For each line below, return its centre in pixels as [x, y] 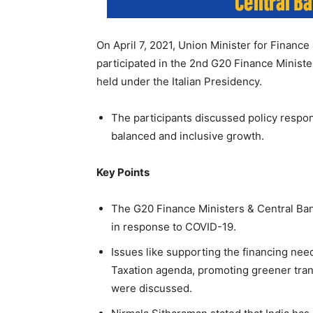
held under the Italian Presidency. [179, 81]
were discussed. [152, 288]
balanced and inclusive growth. [188, 136]
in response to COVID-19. [174, 226]
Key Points [123, 172]
